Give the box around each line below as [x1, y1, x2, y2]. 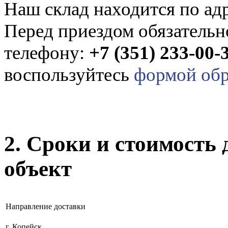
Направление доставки [6, 202, 85, 211]
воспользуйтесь [4, 64, 134, 85]
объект [4, 156, 72, 181]
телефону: [4, 42, 89, 63]
